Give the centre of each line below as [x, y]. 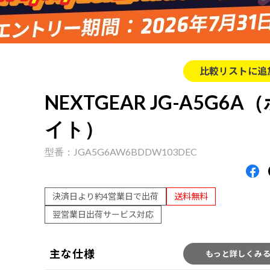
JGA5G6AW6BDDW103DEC [135, 152]
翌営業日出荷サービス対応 [103, 214]
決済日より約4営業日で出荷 [105, 196]
